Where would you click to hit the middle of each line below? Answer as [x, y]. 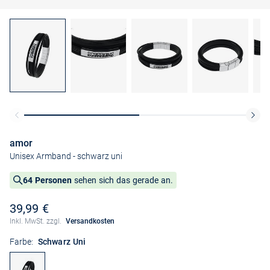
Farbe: [21, 242]
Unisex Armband [40, 156]
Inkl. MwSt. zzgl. [36, 221]
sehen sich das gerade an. [122, 181]
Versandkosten [90, 221]
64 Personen [47, 181]
